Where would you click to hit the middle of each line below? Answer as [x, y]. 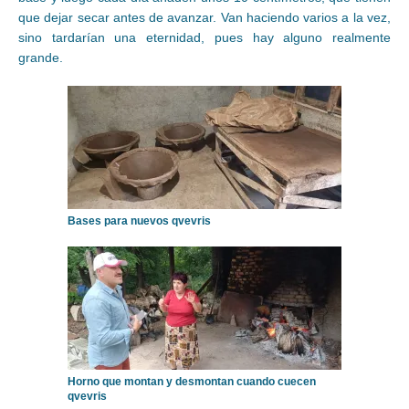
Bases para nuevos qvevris [139, 221]
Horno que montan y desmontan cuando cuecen [192, 382]
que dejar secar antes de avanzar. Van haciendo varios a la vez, [204, 18]
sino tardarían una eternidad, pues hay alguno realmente [204, 38]
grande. [41, 58]
